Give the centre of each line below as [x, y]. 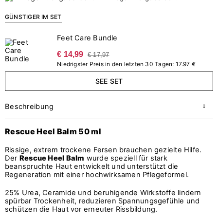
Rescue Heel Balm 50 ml [53, 131]
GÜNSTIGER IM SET [33, 17]
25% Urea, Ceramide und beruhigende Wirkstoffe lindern [103, 192]
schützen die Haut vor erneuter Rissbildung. [82, 209]
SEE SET [109, 81]
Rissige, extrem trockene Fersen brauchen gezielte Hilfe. [103, 150]
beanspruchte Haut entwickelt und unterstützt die [92, 166]
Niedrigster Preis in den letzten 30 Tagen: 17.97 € [127, 64]
